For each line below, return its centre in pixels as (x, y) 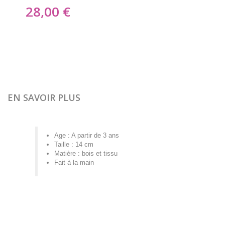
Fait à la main (74, 162)
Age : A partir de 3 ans (87, 135)
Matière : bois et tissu (86, 153)
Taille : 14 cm (74, 144)
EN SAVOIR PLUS (44, 97)
